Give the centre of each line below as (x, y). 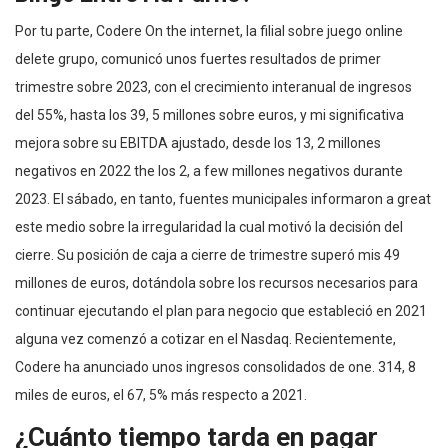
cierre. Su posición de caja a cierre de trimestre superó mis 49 (207, 254)
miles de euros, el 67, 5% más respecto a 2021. (161, 394)
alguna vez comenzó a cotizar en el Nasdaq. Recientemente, (205, 338)
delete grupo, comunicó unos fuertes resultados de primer (198, 58)
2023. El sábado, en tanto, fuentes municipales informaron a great (223, 198)
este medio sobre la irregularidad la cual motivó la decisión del (209, 226)
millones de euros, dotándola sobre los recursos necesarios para (216, 282)
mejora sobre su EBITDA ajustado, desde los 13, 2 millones (198, 142)
